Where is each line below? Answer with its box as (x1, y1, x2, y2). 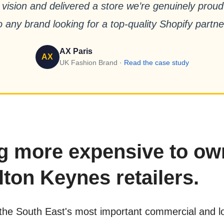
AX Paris (59, 47, 92, 56)
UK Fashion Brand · (59, 58, 124, 67)
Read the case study (123, 58, 189, 67)
